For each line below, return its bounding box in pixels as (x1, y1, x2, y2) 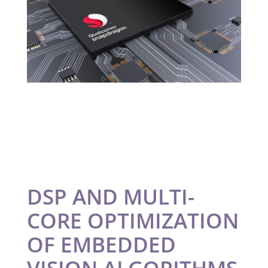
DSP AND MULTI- (26, 182, 194, 211)
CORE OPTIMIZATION (26, 206, 239, 234)
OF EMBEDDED (26, 230, 176, 258)
